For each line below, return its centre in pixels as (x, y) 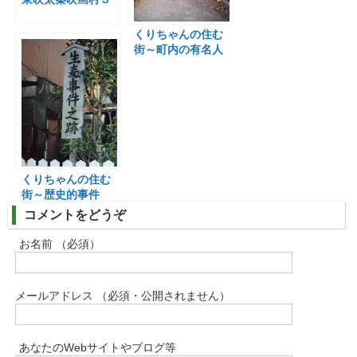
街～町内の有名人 (179, 49)
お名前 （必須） (59, 244)
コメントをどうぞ (75, 215)
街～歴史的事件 (61, 194)
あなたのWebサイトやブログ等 (97, 347)
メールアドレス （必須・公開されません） (122, 296)
